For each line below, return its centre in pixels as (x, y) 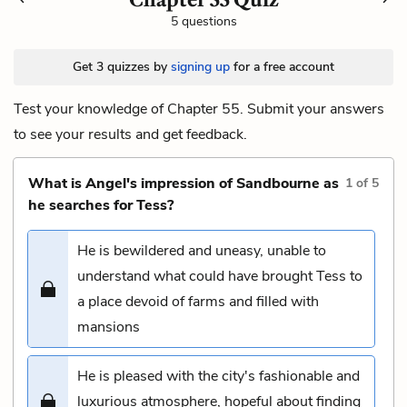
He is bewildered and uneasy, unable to (202, 250)
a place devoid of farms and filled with (198, 301)
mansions (109, 327)
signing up (200, 66)
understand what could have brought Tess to (220, 276)
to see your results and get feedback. (130, 134)
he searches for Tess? (101, 205)
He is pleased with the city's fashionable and (218, 376)
